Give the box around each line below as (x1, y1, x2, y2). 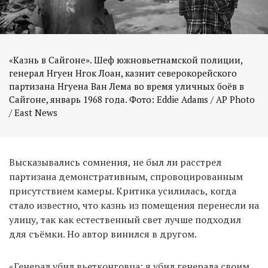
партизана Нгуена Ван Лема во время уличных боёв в (9, 80, 244, 93)
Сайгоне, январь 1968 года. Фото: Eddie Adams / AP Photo (9, 93, 255, 106)
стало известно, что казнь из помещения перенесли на (9, 199, 259, 212)
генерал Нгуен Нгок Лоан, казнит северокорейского (9, 67, 237, 80)
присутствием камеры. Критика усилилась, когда (9, 184, 236, 198)
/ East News (9, 106, 57, 119)
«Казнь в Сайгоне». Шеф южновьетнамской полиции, (9, 54, 242, 66)
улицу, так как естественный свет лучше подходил (9, 213, 241, 227)
